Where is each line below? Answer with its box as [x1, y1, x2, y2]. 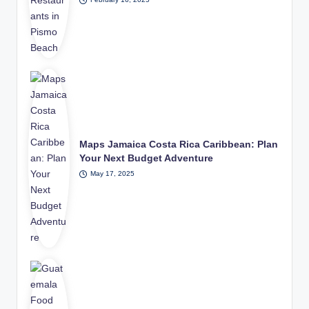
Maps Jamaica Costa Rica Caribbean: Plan [79, 139, 279, 150]
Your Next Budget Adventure [79, 152, 214, 163]
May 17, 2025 [90, 170, 134, 178]
